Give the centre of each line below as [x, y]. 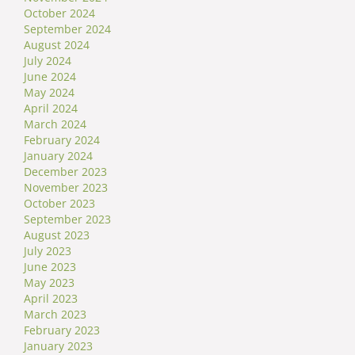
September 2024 [67, 29]
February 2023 [62, 330]
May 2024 [49, 92]
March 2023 [55, 314]
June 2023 [50, 266]
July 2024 [48, 60]
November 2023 [66, 187]
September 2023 [67, 219]
